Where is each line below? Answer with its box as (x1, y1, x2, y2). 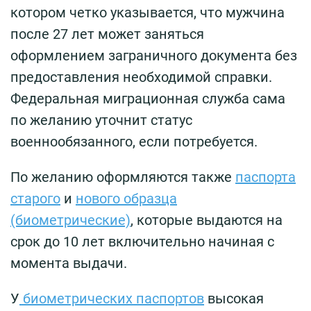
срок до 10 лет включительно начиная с (10, 233, 274, 251)
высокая (204, 290, 264, 308)
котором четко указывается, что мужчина (10, 4, 285, 22)
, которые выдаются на (131, 212, 283, 229)
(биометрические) (10, 212, 131, 229)
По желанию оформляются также (10, 169, 235, 186)
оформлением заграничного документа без (10, 47, 297, 65)
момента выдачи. (10, 255, 127, 272)
